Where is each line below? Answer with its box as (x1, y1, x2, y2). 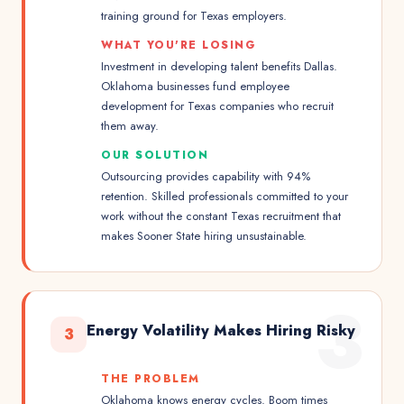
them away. (101, 117, 159, 134)
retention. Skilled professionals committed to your (101, 188, 348, 205)
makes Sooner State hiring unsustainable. (101, 227, 307, 244)
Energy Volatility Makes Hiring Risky (87, 320, 355, 341)
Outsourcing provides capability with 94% (101, 168, 310, 185)
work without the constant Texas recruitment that (101, 207, 341, 225)
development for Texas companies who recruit (101, 97, 334, 115)
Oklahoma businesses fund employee (101, 78, 289, 95)
